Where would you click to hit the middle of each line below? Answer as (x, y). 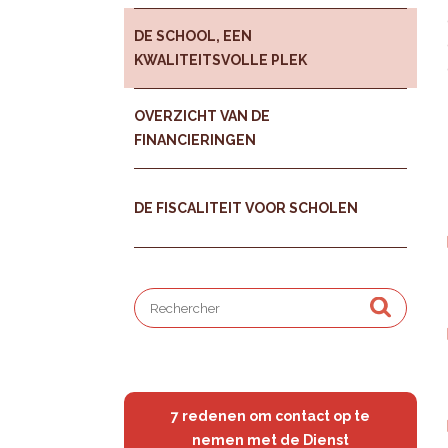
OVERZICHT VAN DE (202, 116)
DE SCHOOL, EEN (193, 36)
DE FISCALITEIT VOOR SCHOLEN (246, 208)
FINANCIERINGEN (195, 140)
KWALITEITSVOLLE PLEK (221, 60)
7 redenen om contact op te (271, 416)
